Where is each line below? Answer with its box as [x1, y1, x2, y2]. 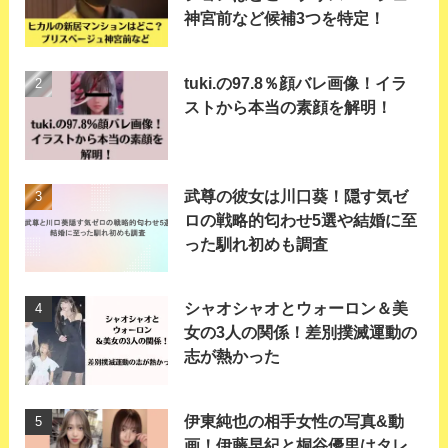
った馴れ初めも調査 [184, 234, 329, 253]
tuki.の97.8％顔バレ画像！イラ [184, 73, 408, 92]
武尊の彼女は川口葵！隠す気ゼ [184, 186, 409, 205]
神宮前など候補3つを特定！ [184, 9, 386, 28]
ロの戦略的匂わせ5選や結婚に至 [184, 210, 418, 229]
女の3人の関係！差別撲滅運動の [184, 323, 418, 342]
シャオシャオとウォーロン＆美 [184, 299, 409, 318]
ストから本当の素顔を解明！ [184, 97, 393, 116]
